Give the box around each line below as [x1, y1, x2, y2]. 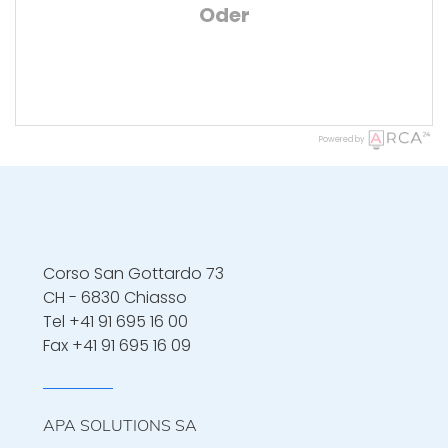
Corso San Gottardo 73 [42, 262, 224, 285]
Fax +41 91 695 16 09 [42, 334, 191, 357]
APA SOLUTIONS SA [42, 415, 197, 435]
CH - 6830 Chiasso [42, 286, 187, 309]
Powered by [319, 134, 365, 145]
